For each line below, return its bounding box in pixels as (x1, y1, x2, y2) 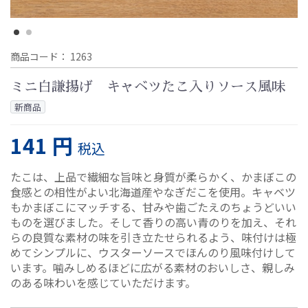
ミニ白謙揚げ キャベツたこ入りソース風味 (10, 79, 285, 93)
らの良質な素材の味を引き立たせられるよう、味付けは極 (10, 228, 296, 245)
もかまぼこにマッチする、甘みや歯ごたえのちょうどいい (10, 198, 296, 215)
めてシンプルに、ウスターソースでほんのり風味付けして (10, 243, 296, 261)
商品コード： (10, 49, 70, 63)
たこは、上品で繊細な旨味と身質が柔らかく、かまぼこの (10, 168, 296, 185)
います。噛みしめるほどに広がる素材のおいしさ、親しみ (10, 258, 295, 276)
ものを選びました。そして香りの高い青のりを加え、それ (10, 213, 296, 230)
